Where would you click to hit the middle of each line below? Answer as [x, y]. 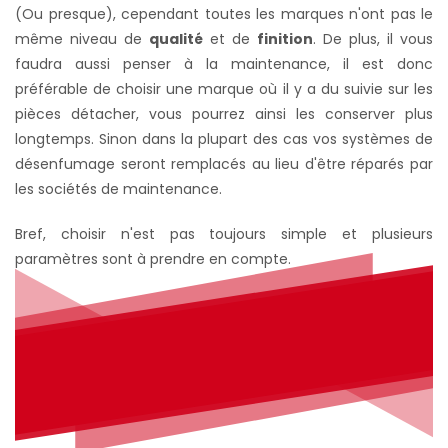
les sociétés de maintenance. [120, 188]
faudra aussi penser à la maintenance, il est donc [224, 63]
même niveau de [82, 38]
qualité [176, 38]
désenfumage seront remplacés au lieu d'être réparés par [224, 163]
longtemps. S [61, 138]
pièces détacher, [82, 113]
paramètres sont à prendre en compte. [153, 258]
